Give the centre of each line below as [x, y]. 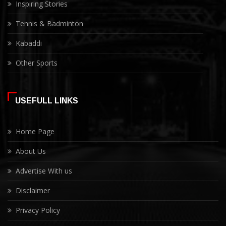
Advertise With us [44, 171]
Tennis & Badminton [49, 24]
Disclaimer [33, 191]
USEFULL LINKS [47, 101]
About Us [31, 151]
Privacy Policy [38, 210]
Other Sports [37, 63]
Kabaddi [29, 43]
